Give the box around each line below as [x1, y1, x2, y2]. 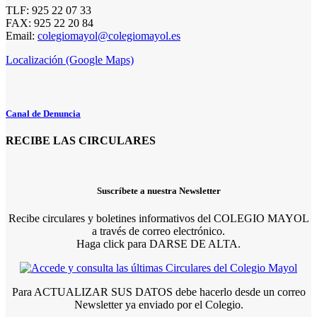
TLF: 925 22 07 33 [6, 4, 91, 16]
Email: [6, 29, 38, 42]
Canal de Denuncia [6, 108, 81, 119]
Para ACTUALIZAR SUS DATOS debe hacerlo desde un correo [11, 285, 306, 298]
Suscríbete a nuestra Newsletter [96, 185, 221, 196]
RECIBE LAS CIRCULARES [6, 134, 156, 147]
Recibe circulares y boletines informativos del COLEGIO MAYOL [8, 212, 309, 224]
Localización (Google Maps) [6, 53, 134, 66]
